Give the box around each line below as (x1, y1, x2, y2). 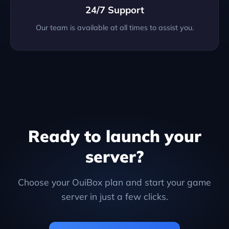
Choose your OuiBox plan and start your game (18, 176, 211, 188)
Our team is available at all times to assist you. (35, 23, 194, 33)
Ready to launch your (28, 125, 201, 146)
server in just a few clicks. (61, 190, 168, 202)
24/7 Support (85, 4, 144, 16)
